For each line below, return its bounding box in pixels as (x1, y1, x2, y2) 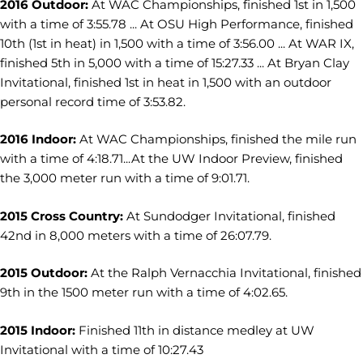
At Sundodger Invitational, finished (123, 207, 335, 224)
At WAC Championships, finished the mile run (76, 131, 357, 147)
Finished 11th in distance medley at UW (75, 322, 314, 338)
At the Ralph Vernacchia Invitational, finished (88, 265, 361, 280)
